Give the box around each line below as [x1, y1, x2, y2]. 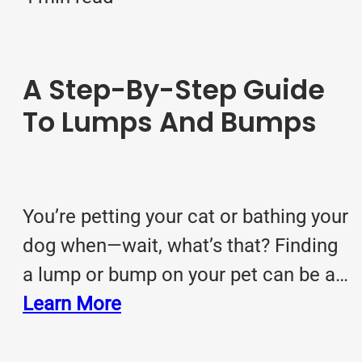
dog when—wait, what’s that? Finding [23, 234, 338, 258]
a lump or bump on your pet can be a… [23, 263, 348, 287]
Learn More [23, 293, 121, 316]
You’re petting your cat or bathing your [23, 205, 348, 229]
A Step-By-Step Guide [23, 71, 325, 110]
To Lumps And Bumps [23, 103, 317, 142]
